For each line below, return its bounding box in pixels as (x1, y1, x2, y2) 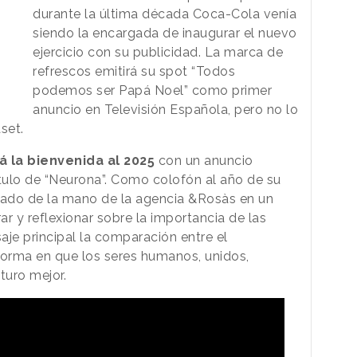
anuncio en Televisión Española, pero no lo (33, 101, 299, 117)
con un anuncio (158, 152, 253, 168)
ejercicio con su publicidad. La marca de (33, 44, 284, 60)
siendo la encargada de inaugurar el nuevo (33, 25, 297, 41)
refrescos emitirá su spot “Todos (33, 63, 236, 79)
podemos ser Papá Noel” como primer (33, 82, 273, 98)
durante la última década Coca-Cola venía (33, 6, 297, 22)
